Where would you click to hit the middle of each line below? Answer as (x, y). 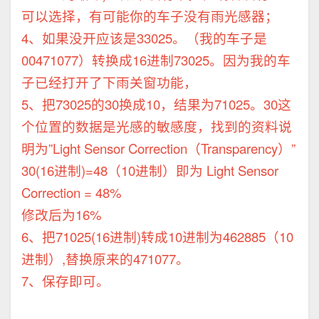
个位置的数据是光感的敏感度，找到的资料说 (157, 126)
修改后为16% (62, 215)
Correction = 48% (72, 193)
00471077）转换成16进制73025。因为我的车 (156, 60)
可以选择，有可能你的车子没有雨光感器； (150, 16)
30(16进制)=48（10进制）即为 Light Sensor (150, 171)
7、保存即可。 (66, 281)
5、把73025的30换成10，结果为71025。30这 (156, 104)
